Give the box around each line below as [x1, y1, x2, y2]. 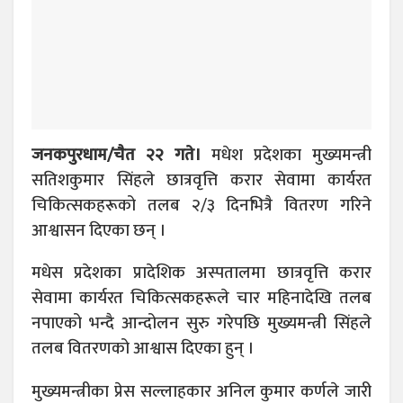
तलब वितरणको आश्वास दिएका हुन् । [31, 335, 254, 363]
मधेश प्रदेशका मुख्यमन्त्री [201, 141, 372, 170]
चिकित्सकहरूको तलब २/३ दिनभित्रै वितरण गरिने [31, 192, 372, 220]
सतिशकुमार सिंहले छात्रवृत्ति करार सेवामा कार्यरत [31, 166, 372, 195]
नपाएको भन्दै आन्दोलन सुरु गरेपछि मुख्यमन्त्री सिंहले [31, 309, 372, 338]
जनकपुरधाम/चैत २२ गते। [31, 141, 201, 170]
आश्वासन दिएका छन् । [31, 217, 166, 246]
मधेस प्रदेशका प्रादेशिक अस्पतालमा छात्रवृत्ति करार [31, 259, 372, 288]
